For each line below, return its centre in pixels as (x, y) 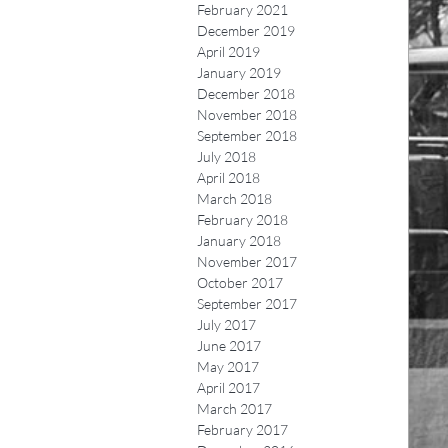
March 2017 (234, 408)
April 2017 (228, 387)
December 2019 (246, 30)
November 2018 (247, 114)
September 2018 (247, 135)
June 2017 (229, 345)
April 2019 (228, 51)
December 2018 (246, 93)
